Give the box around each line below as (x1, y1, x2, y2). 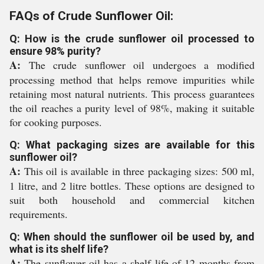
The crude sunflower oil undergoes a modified (21, 58, 255, 72)
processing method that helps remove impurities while (9, 72, 255, 87)
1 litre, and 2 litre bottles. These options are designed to (9, 179, 255, 193)
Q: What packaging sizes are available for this (9, 138, 255, 151)
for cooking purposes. (9, 115, 102, 129)
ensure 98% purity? (9, 45, 101, 57)
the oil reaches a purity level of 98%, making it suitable (9, 101, 255, 115)
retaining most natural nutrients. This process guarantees (9, 87, 255, 101)
